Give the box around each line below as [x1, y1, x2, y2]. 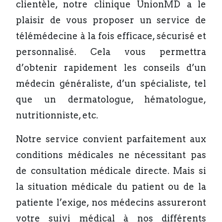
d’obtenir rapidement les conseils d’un [16, 62, 206, 73]
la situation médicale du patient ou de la [16, 181, 206, 192]
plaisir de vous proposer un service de [16, 15, 206, 25]
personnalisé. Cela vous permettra [16, 47, 206, 57]
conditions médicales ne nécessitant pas [16, 150, 206, 160]
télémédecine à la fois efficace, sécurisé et [16, 31, 206, 41]
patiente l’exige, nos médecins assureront [16, 197, 206, 208]
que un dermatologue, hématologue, [16, 94, 206, 105]
